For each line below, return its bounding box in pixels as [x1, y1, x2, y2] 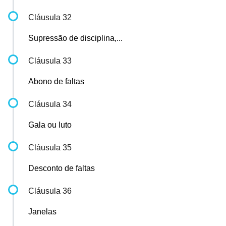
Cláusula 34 [28, 100, 72, 108]
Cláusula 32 [28, 13, 72, 22]
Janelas [28, 207, 56, 216]
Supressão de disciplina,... [28, 34, 123, 42]
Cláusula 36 [28, 187, 72, 195]
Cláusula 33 [28, 56, 72, 65]
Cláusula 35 [28, 143, 72, 152]
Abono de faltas [28, 77, 84, 86]
